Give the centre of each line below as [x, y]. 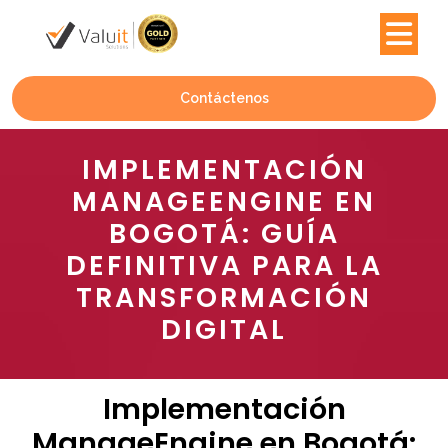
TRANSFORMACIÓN [224, 298]
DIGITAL [224, 330]
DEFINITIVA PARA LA [224, 266]
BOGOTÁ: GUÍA [224, 234]
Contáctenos [224, 98]
